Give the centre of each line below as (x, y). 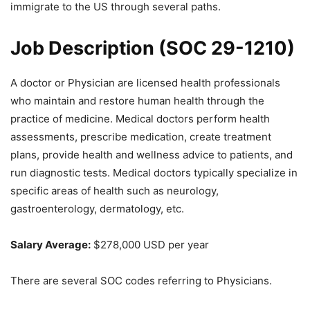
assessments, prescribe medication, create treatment (141, 137)
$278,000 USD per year (150, 245)
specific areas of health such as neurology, (115, 191)
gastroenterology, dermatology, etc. (97, 209)
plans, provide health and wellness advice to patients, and (152, 155)
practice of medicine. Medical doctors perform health (140, 119)
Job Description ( (88, 48)
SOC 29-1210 (227, 48)
